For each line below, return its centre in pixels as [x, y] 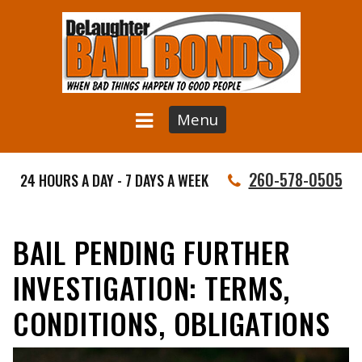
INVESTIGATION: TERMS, [152, 287]
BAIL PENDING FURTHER [152, 252]
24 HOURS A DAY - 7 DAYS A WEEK [114, 180]
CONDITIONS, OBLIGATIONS [172, 323]
